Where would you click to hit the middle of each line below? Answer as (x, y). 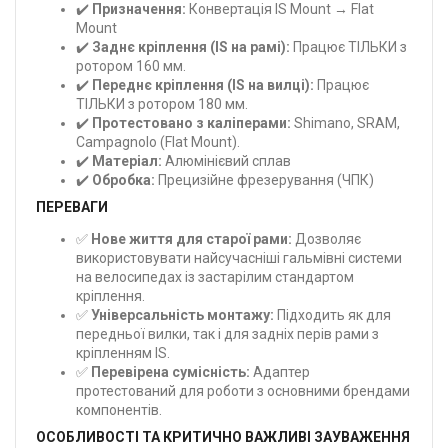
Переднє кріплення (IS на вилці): (203, 84)
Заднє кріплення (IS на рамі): (191, 46)
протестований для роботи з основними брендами (243, 390)
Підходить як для (332, 314)
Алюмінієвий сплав (226, 160)
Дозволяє (326, 238)
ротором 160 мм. (131, 65)
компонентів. (119, 409)
